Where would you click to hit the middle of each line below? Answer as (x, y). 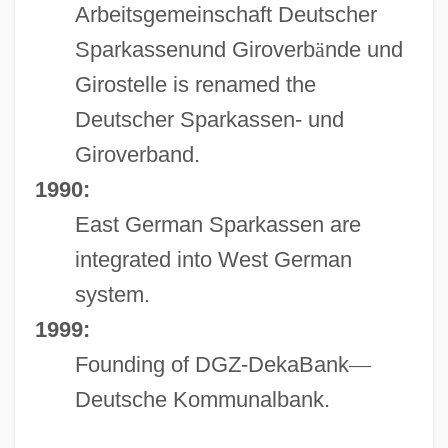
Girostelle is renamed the (195, 84)
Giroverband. (137, 154)
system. (112, 294)
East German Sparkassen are (217, 224)
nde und (363, 49)
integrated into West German (213, 259)
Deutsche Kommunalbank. (202, 399)
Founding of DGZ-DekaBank (211, 364)
